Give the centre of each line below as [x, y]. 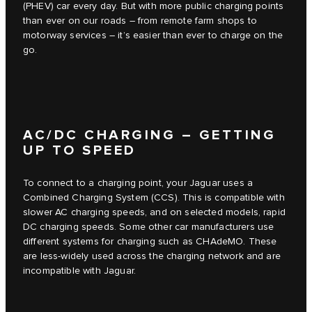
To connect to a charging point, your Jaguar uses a [138, 184]
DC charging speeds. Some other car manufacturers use [149, 227]
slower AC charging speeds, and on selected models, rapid [154, 213]
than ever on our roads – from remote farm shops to [140, 21]
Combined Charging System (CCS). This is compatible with [154, 198]
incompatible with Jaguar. [80, 271]
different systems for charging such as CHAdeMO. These [150, 242]
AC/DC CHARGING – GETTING [149, 135]
